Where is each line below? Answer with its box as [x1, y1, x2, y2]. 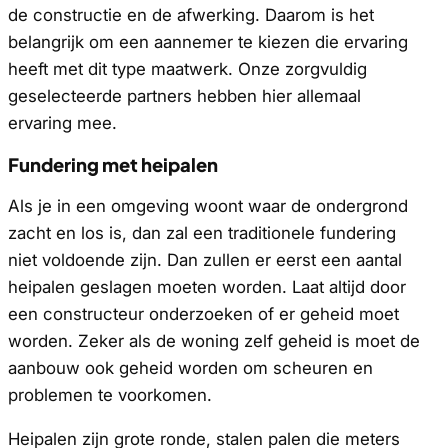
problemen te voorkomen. [8, 384, 212, 405]
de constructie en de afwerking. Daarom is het [8, 4, 374, 25]
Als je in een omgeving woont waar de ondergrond [8, 195, 408, 216]
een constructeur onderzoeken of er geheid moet [8, 303, 399, 324]
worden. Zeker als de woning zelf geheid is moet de [8, 330, 420, 351]
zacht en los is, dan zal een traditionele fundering [8, 222, 396, 243]
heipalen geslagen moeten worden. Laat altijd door [8, 276, 406, 297]
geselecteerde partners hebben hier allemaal [8, 85, 361, 106]
